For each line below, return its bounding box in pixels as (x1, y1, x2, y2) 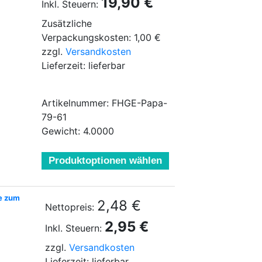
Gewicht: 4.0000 (42, 125, 114, 137)
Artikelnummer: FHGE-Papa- (42, 97, 167, 109)
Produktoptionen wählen (49, 155, 162, 166)
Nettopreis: (45, 201, 94, 213)
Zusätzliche (42, 18, 92, 29)
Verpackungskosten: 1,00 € (42, 32, 161, 43)
